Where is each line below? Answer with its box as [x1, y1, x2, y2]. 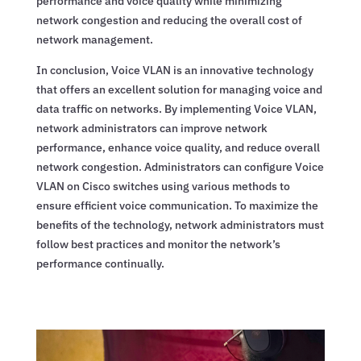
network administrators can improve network [35, 120, 268, 135]
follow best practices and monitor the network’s [35, 236, 280, 251]
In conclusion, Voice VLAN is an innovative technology [35, 62, 313, 77]
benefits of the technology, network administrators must [35, 217, 324, 232]
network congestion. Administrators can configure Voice [35, 159, 324, 174]
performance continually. [35, 255, 164, 271]
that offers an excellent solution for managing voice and [35, 81, 322, 97]
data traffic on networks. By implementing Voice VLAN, [35, 101, 317, 116]
